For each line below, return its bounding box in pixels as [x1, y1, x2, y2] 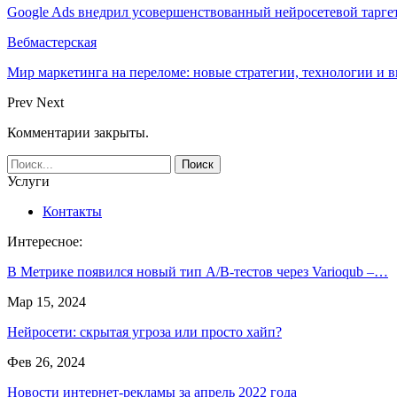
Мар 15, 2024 [7, 293, 86, 309]
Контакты [43, 203, 102, 219]
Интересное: [7, 233, 82, 249]
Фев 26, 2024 [7, 354, 85, 370]
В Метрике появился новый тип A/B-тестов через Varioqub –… [7, 263, 388, 279]
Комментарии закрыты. [7, 124, 149, 140]
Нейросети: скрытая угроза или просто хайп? [7, 323, 282, 339]
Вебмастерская [7, 34, 97, 50]
